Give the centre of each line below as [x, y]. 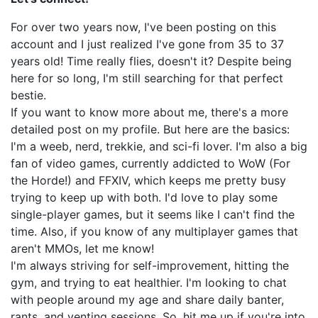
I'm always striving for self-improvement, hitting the [150, 265]
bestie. [28, 95]
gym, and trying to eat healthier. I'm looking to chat [149, 283]
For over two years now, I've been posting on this [143, 27]
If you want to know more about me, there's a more [149, 112]
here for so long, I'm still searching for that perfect [147, 78]
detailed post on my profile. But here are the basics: [150, 129]
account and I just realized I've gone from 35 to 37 [147, 44]
